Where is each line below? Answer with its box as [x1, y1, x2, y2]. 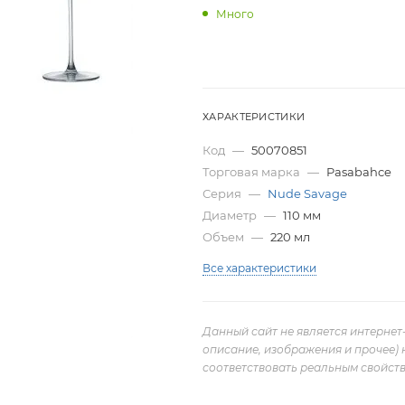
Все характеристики [202, 260, 316, 275]
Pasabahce [326, 164, 391, 179]
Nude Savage [268, 185, 347, 201]
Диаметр [202, 207, 259, 222]
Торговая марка [202, 164, 303, 179]
